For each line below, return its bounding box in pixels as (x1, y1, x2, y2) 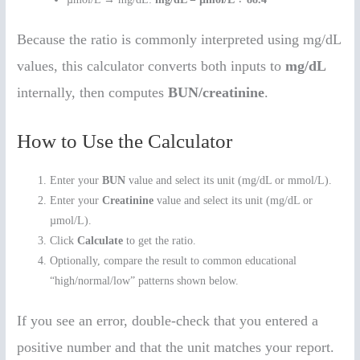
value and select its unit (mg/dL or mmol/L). (125, 174, 333, 187)
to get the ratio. (123, 235, 197, 247)
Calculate (77, 235, 124, 247)
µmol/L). (50, 215, 92, 227)
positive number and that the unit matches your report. (17, 338, 335, 355)
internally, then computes (17, 84, 169, 100)
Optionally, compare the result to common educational (50, 255, 297, 268)
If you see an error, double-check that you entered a (17, 312, 319, 329)
